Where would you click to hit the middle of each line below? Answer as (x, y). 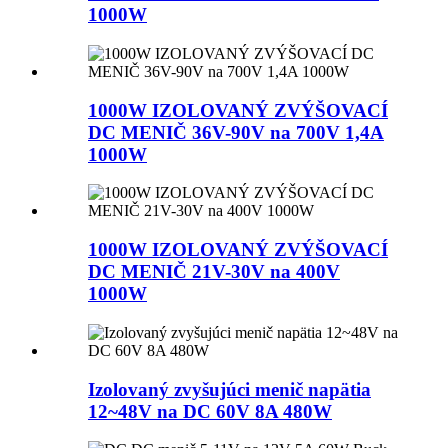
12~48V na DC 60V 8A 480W (210, 411)
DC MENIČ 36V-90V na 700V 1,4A (236, 132)
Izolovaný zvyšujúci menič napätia (229, 389)
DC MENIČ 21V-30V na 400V (214, 272)
